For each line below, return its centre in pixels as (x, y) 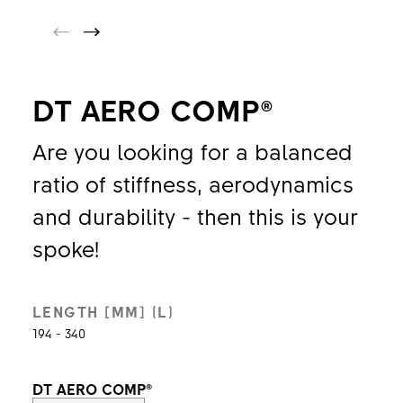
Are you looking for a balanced (192, 151)
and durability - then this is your (195, 216)
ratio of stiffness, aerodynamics (193, 184)
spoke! (65, 248)
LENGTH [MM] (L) (103, 311)
